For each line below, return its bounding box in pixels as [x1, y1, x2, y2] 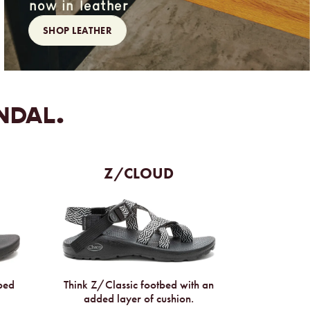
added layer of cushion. [84, 291, 194, 307]
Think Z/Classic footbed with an [64, 277, 215, 293]
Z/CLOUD [104, 163, 174, 184]
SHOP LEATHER [42, 24, 113, 37]
